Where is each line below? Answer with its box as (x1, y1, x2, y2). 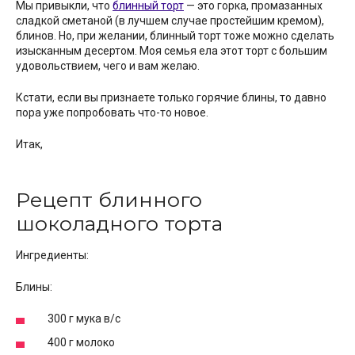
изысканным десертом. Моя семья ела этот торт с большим (16, 44, 327, 58)
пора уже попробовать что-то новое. (16, 106, 208, 120)
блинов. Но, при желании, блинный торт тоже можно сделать (16, 29, 334, 43)
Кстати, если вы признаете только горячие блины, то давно (16, 91, 326, 105)
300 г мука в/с (48, 311, 120, 325)
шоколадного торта (16, 212, 223, 236)
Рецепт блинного (16, 188, 202, 212)
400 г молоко (48, 335, 115, 349)
